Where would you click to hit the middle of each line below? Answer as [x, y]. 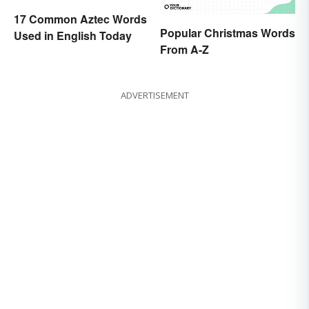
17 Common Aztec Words [80, 19]
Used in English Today [73, 35]
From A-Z [185, 50]
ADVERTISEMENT [154, 96]
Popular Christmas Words [228, 33]
